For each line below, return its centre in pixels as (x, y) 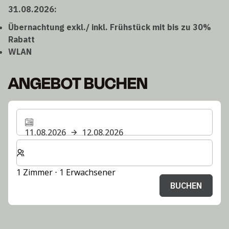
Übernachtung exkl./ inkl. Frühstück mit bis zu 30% (110, 27)
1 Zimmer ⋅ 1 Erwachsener (66, 172)
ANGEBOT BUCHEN (78, 83)
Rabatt (21, 39)
